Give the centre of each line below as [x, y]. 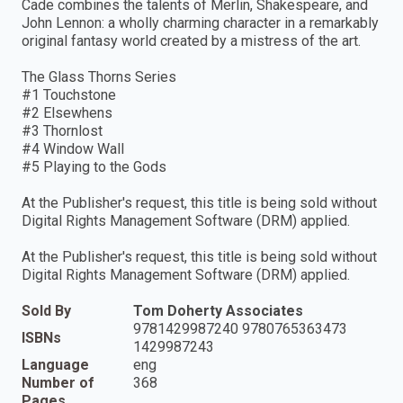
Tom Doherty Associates [218, 310]
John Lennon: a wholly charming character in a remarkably [200, 22]
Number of [58, 382]
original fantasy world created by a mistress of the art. [191, 40]
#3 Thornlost [62, 130]
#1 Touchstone [69, 94]
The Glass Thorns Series [99, 76]
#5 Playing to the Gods [94, 166]
